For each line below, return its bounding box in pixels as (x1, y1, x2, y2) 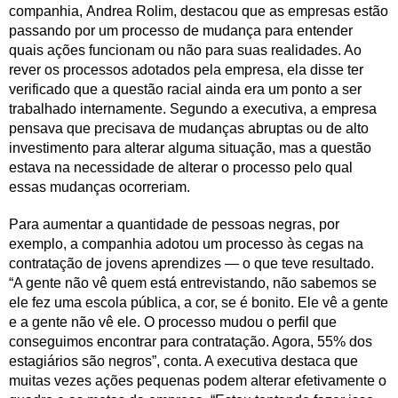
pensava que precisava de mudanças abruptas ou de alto (9, 120, 369, 136)
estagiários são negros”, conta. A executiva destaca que (9, 353, 358, 369)
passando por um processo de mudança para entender (9, 22, 353, 38)
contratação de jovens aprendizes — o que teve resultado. (9, 255, 374, 271)
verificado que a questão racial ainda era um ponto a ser (9, 81, 362, 97)
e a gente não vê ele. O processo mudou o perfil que (9, 314, 337, 330)
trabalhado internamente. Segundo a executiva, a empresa (9, 100, 377, 116)
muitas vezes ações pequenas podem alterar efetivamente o (9, 372, 386, 388)
